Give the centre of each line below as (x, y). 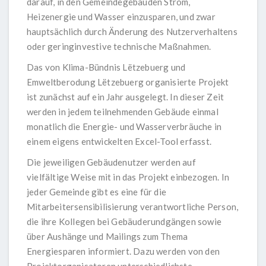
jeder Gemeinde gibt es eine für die (96, 192)
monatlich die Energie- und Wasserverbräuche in (124, 127)
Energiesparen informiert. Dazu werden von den (123, 251)
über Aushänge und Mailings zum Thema (107, 237)
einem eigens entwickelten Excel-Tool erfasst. (119, 142)
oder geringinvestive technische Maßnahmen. (119, 47)
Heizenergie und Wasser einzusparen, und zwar (121, 17)
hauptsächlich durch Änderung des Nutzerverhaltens (132, 32)
